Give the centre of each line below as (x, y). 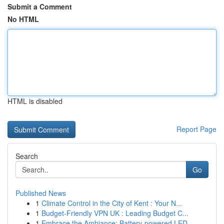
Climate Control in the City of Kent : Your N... (112, 203)
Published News (41, 193)
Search (27, 156)
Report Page (196, 129)
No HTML (23, 19)
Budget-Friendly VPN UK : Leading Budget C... (115, 213)
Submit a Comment (40, 6)
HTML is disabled (35, 101)
